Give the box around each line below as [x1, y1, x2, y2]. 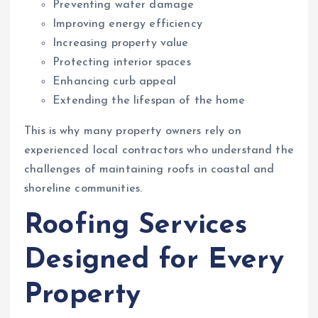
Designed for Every [24, 246, 285, 275]
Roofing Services [24, 212, 248, 241]
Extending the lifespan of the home [53, 95, 245, 107]
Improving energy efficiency [53, 18, 202, 31]
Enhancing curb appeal [53, 76, 177, 88]
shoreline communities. [24, 183, 143, 195]
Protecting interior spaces [53, 57, 191, 69]
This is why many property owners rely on [24, 126, 241, 138]
